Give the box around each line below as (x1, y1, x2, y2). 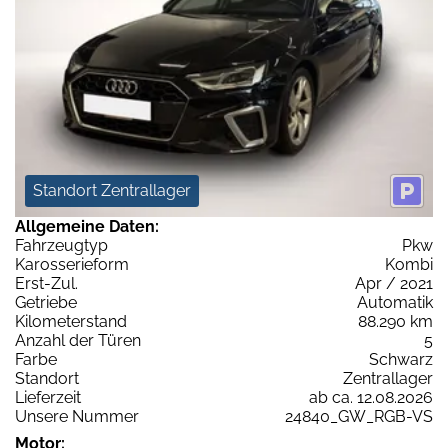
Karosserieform (15, 254, 129, 274)
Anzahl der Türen (15, 330, 141, 350)
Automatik (357, 292, 433, 312)
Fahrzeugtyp (15, 235, 108, 255)
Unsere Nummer (15, 406, 139, 426)
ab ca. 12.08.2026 (309, 387, 433, 407)
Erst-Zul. (15, 273, 78, 293)
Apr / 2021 (355, 273, 433, 293)
